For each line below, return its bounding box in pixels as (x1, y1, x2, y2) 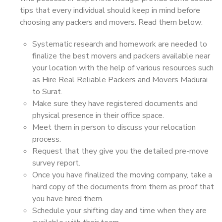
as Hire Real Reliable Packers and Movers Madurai (32, 74, 208, 85)
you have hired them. (32, 193, 104, 204)
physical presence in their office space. (32, 110, 164, 121)
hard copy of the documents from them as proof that (32, 181, 214, 192)
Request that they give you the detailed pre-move (32, 146, 209, 157)
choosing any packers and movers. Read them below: (20, 17, 203, 28)
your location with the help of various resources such (32, 62, 214, 73)
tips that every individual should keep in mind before (20, 5, 200, 16)
